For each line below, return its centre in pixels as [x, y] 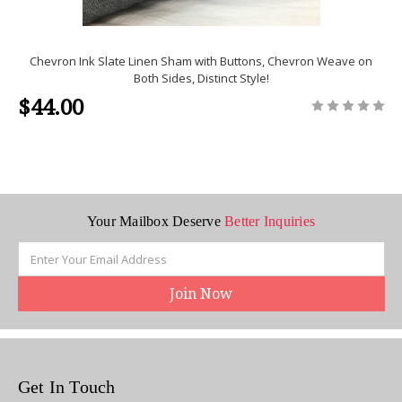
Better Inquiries [268, 222]
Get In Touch [66, 386]
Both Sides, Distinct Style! [201, 78]
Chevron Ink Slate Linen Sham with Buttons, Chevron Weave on [201, 61]
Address [40, 267]
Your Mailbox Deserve [153, 222]
